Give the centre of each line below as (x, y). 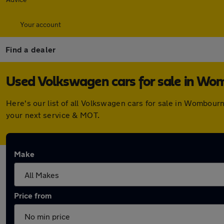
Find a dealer (31, 49)
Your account (40, 24)
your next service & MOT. (53, 115)
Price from (33, 195)
